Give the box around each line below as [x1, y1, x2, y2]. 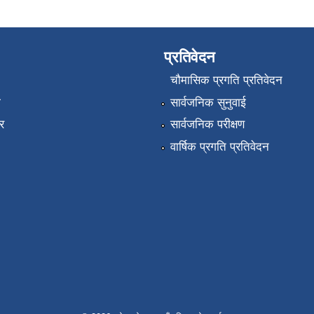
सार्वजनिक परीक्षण [170, 118, 245, 132]
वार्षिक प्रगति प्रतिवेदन [170, 139, 269, 153]
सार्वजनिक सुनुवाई [170, 95, 246, 109]
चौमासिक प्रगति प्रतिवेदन [170, 74, 282, 88]
